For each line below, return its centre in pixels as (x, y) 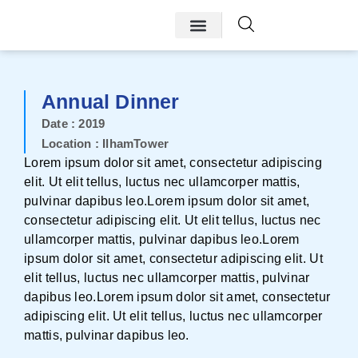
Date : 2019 (74, 123)
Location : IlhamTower (105, 143)
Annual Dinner (111, 101)
